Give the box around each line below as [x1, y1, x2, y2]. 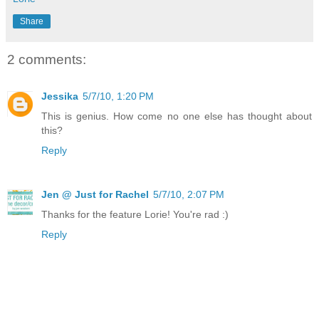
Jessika [41, 90, 78, 102]
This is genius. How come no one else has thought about [41, 110, 312, 122]
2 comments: [7, 51, 86, 67]
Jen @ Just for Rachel [41, 188, 149, 200]
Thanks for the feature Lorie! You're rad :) [41, 208, 229, 220]
